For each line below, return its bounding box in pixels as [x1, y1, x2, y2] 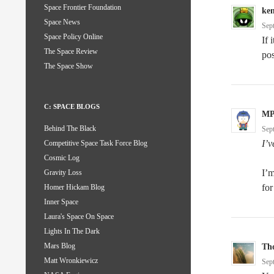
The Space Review [44, 47, 98, 56]
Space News [44, 18, 80, 27]
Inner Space [44, 198, 78, 207]
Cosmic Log [44, 154, 80, 163]
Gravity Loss [44, 168, 82, 177]
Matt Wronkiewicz [44, 256, 98, 265]
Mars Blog [44, 242, 75, 251]
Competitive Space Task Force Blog [44, 139, 147, 148]
